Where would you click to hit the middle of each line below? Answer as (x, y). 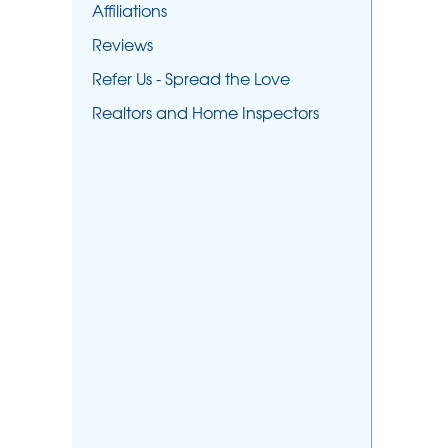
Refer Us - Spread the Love (191, 77)
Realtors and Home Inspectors (205, 111)
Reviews (122, 43)
